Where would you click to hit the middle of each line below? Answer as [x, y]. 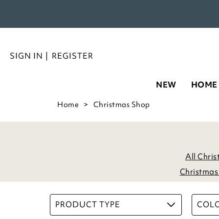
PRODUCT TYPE [88, 204]
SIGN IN [26, 56]
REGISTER [72, 56]
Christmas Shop [121, 105]
